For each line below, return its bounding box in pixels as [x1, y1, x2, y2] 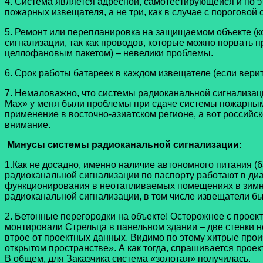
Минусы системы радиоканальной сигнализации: [7, 140, 242, 150]
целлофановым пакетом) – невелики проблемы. [5, 48, 213, 59]
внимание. [5, 120, 50, 130]
